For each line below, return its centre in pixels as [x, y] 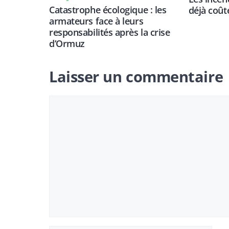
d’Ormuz [67, 43]
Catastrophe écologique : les [108, 9]
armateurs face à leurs [96, 21]
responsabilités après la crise [110, 32]
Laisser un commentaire [136, 77]
